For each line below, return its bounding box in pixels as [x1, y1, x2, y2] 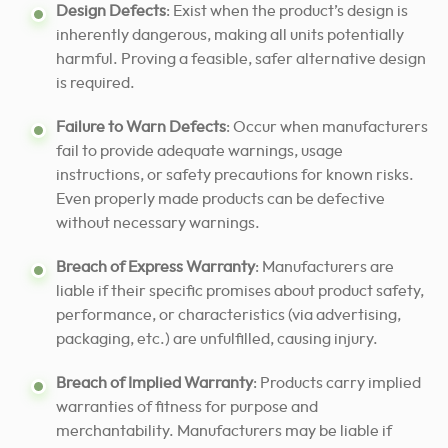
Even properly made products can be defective [56, 190, 385, 207]
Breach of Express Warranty [56, 258, 255, 275]
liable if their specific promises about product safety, [56, 282, 424, 299]
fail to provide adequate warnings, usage [56, 142, 343, 159]
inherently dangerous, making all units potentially [56, 26, 404, 43]
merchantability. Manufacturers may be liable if [56, 422, 392, 439]
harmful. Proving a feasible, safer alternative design [56, 50, 426, 67]
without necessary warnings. [56, 214, 260, 231]
